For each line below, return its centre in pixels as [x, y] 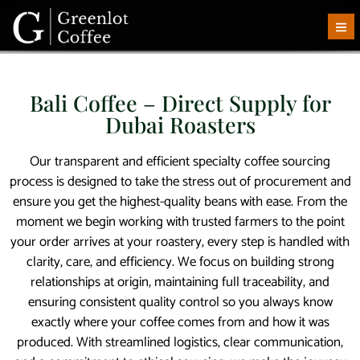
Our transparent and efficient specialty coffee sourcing [180, 161]
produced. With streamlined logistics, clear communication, [180, 342]
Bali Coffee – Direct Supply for [180, 102]
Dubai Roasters [180, 124]
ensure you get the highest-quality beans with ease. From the [180, 201]
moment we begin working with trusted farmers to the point [180, 221]
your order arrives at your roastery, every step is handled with [180, 241]
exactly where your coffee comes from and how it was [180, 322]
